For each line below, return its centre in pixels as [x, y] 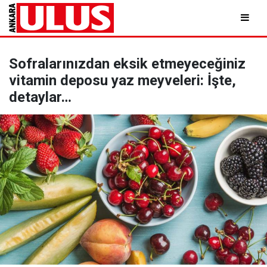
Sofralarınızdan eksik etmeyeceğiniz [127, 64]
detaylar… [40, 97]
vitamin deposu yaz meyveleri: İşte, [122, 80]
